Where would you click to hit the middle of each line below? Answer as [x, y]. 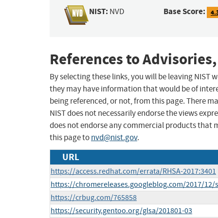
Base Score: [185, 12]
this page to [70, 138]
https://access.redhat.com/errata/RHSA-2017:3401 [133, 172]
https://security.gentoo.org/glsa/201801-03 [121, 211]
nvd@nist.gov [114, 138]
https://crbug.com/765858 [94, 198]
